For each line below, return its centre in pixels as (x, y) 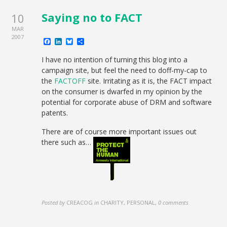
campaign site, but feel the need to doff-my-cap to (125, 70)
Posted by (53, 202)
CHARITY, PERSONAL (128, 202)
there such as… (68, 142)
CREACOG (80, 202)
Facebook (69, 41)
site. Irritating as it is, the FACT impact (149, 81)
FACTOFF (70, 81)
